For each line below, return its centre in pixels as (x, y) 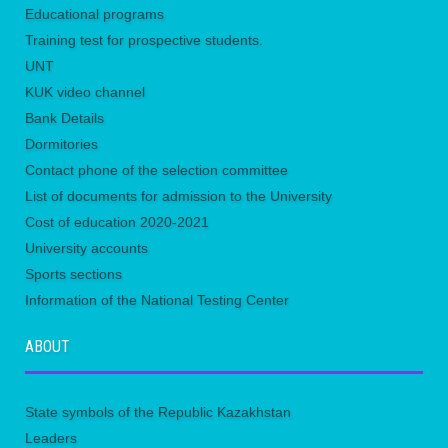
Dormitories (61, 144)
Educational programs (94, 14)
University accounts (86, 248)
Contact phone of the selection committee (156, 170)
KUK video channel (85, 92)
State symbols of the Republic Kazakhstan (158, 412)
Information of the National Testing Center (157, 300)
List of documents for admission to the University (178, 196)
